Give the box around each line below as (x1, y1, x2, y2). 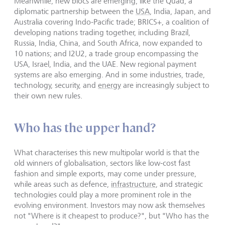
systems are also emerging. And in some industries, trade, (14, 69, 205, 79)
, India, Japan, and (150, 6, 211, 16)
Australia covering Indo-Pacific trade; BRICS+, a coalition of (14, 17, 209, 27)
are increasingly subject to (121, 80, 209, 90)
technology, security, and (14, 80, 98, 90)
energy (98, 80, 121, 90)
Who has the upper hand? (14, 120, 156, 136)
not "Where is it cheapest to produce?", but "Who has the (14, 210, 209, 220)
